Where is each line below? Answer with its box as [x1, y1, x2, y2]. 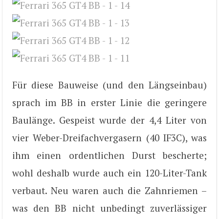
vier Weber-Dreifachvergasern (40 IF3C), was [12, 131, 207, 144]
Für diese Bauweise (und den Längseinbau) [12, 79, 207, 91]
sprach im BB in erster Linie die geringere [12, 96, 207, 109]
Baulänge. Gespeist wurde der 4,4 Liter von [12, 114, 207, 127]
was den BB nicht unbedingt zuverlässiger [12, 202, 207, 215]
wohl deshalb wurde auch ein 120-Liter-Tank [12, 167, 207, 179]
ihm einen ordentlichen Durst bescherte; [12, 149, 207, 162]
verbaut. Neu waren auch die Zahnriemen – [12, 184, 207, 197]
